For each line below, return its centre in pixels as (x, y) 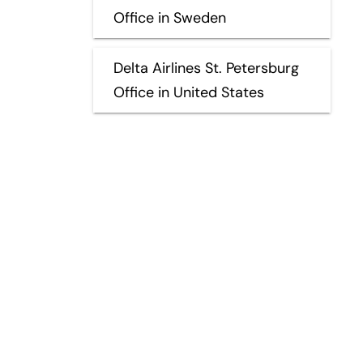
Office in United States (188, 92)
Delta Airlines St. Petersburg (206, 68)
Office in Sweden (169, 17)
